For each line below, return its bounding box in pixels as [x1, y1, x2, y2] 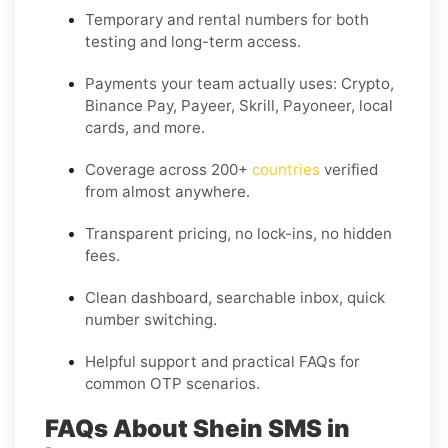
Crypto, [341, 73, 394, 93]
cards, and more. [85, 117, 205, 137]
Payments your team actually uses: [85, 73, 341, 93]
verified [320, 159, 378, 179]
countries [252, 159, 320, 179]
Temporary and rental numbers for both [85, 9, 369, 29]
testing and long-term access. [85, 31, 301, 51]
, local [351, 95, 393, 115]
